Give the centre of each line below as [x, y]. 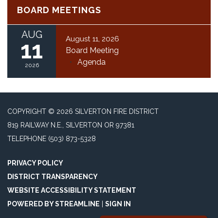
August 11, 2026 [92, 39]
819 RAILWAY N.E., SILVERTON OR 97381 [71, 125]
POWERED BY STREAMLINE [54, 204]
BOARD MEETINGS [59, 10]
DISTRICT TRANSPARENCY [53, 177]
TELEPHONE [27, 139]
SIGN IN [118, 204]
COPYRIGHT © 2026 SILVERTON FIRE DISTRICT [83, 111]
